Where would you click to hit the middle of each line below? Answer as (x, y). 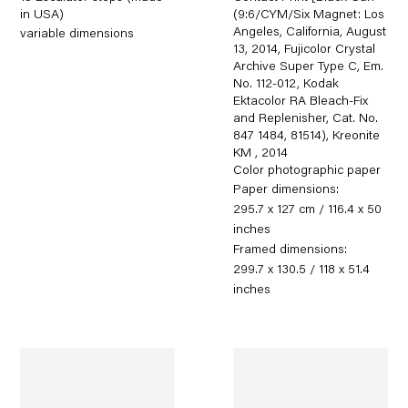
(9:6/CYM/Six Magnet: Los (309, 15)
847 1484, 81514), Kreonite (307, 136)
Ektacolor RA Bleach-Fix (301, 102)
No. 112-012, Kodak (286, 84)
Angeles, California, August (310, 32)
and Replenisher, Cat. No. (306, 119)
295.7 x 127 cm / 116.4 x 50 (308, 210)
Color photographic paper (307, 171)
